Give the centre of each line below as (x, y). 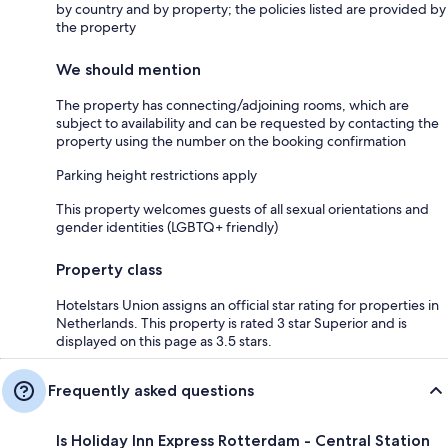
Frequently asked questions (151, 390)
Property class (109, 269)
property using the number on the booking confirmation (231, 140)
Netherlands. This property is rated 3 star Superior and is (231, 322)
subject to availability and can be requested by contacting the (247, 122)
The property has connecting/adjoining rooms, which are (232, 104)
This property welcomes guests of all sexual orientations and (242, 208)
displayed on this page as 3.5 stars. (164, 340)
